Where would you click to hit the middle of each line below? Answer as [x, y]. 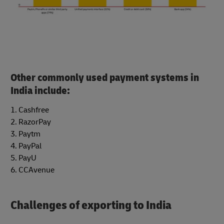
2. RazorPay [31, 122]
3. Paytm [25, 134]
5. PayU [23, 158]
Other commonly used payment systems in [105, 78]
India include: [40, 91]
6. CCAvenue [32, 170]
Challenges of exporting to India [91, 205]
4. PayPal [26, 146]
